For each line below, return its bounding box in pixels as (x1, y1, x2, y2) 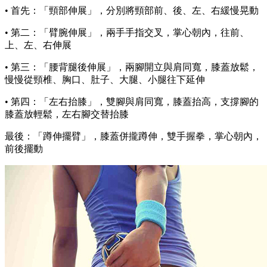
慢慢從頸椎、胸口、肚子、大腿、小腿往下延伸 (5, 74, 205, 85)
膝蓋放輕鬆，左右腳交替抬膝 (5, 109, 129, 120)
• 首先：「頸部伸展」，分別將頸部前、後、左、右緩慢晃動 (5, 5, 259, 16)
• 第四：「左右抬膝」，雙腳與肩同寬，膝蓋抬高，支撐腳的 (5, 97, 259, 107)
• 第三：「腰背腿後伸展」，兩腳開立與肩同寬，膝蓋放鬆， (5, 62, 259, 73)
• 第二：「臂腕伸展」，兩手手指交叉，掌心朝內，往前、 (5, 27, 249, 38)
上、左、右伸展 (5, 40, 72, 51)
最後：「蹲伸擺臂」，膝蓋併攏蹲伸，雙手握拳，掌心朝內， (5, 131, 262, 142)
